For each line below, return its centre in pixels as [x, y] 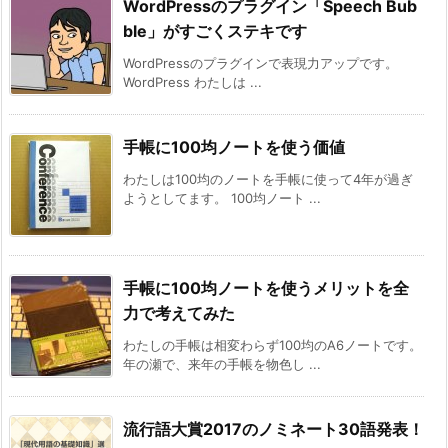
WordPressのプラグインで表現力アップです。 [260, 63]
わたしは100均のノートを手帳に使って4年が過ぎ [268, 179]
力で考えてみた [179, 313]
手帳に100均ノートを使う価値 [234, 147]
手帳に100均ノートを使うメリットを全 [266, 288]
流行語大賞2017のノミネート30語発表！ [273, 429]
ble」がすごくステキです [215, 31]
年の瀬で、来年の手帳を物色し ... [222, 364]
